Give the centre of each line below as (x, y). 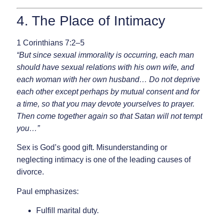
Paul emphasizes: (47, 191)
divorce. (30, 172)
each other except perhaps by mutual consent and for (108, 92)
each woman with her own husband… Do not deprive (108, 79)
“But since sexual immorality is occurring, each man (105, 55)
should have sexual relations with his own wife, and (105, 67)
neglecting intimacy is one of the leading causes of (103, 160)
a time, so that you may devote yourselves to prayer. (105, 104)
